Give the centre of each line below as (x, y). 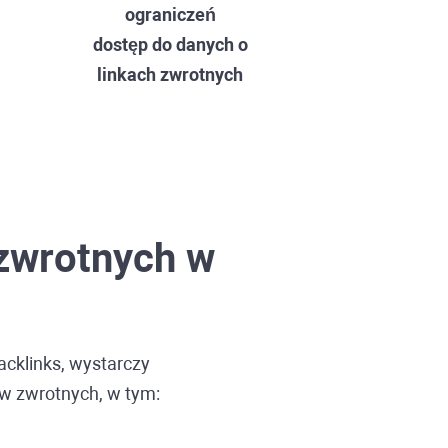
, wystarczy (105, 363)
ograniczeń (170, 14)
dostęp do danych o (170, 44)
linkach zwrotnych (170, 74)
